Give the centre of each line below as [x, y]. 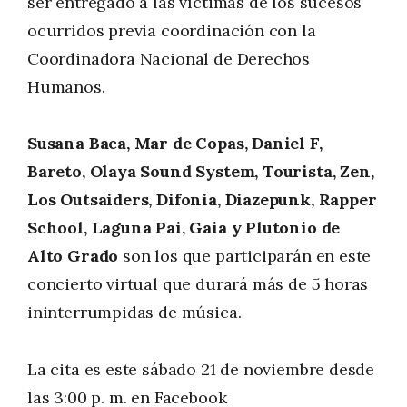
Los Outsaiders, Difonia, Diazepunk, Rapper [202, 200]
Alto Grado [73, 256]
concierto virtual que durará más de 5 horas [198, 284]
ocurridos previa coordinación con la [172, 30]
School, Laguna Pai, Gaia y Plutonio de [184, 228]
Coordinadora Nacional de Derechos [169, 58]
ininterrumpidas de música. [134, 313]
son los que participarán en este [245, 256]
